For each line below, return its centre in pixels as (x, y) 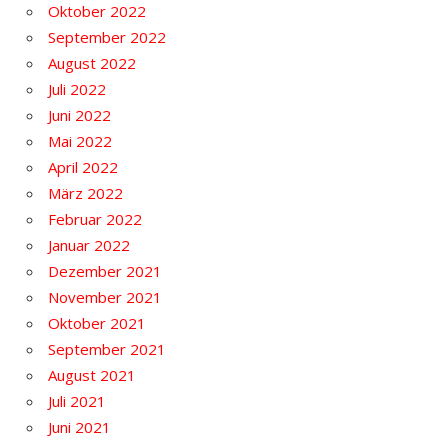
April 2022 (83, 166)
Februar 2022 (95, 218)
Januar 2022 (89, 244)
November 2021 (105, 296)
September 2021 (107, 348)
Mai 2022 (80, 140)
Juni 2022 (79, 114)
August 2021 (92, 374)
